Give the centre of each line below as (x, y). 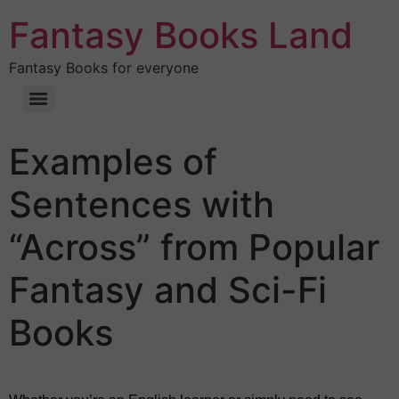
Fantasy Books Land (181, 35)
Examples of (113, 162)
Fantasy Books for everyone (104, 68)
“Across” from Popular (194, 247)
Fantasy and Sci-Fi (168, 290)
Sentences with (142, 204)
